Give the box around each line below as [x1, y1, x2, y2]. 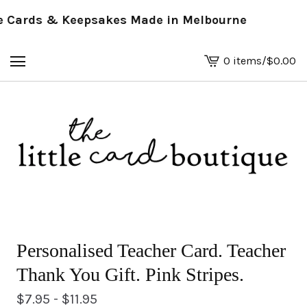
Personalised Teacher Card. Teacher [16, 240, 286, 261]
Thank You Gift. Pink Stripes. [16, 264, 244, 285]
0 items [223, 53, 262, 67]
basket [204, 77, 237, 90]
